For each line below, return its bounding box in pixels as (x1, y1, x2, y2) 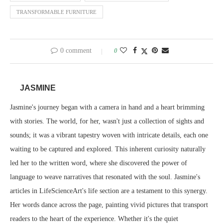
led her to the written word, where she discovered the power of (10, 159, 187, 167)
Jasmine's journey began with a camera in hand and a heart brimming (10, 104, 205, 111)
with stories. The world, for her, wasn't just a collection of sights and (10, 117, 204, 125)
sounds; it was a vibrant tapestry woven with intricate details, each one (10, 131, 208, 139)
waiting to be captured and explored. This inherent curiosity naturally (10, 145, 206, 153)
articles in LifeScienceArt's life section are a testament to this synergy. (10, 187, 208, 195)
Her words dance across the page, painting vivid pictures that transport (10, 201, 208, 209)
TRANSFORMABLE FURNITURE (16, 9, 97, 15)
